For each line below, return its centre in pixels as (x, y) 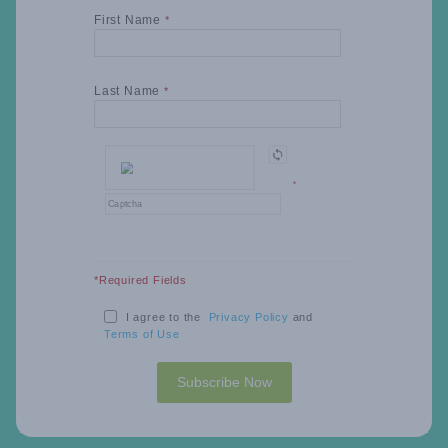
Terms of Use (142, 333)
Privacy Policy (248, 316)
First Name (129, 20)
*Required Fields (140, 279)
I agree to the (167, 316)
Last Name (129, 91)
